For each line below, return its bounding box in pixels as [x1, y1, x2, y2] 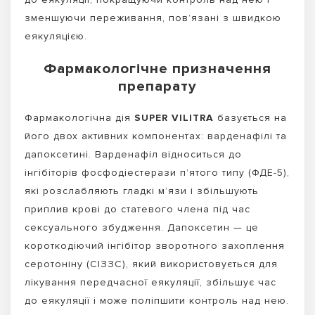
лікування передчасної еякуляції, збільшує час [25, 276, 276, 288]
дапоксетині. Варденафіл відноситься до [25, 148, 242, 160]
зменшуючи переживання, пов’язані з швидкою [25, 11, 281, 24]
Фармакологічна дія [25, 111, 134, 124]
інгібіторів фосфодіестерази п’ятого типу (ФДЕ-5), [25, 166, 290, 179]
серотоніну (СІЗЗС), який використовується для [25, 257, 278, 270]
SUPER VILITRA [134, 111, 217, 124]
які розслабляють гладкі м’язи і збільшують [25, 184, 259, 197]
